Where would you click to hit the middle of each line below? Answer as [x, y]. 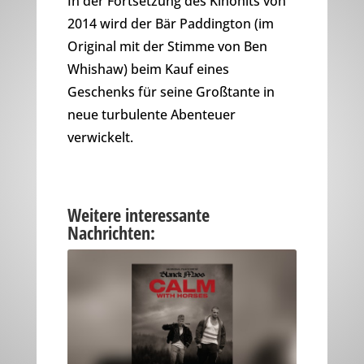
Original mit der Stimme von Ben [167, 47]
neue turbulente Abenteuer [151, 115]
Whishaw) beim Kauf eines [148, 69]
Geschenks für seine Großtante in [171, 92]
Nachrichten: [111, 233]
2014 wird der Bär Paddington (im [170, 24]
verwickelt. [100, 138]
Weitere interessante [138, 215]
